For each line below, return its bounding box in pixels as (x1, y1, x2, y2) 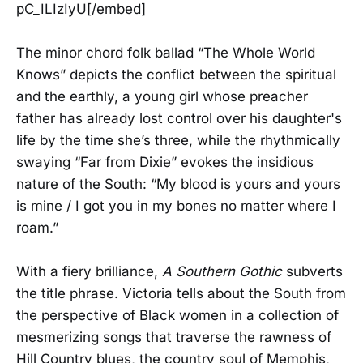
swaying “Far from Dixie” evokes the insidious (16, 153, 314, 170)
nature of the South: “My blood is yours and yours (16, 175, 340, 192)
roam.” (16, 219, 58, 236)
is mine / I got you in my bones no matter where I (16, 197, 336, 214)
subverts (282, 263, 343, 280)
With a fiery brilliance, (16, 263, 162, 280)
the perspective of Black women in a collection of (16, 307, 339, 324)
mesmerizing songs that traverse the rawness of (16, 329, 331, 346)
